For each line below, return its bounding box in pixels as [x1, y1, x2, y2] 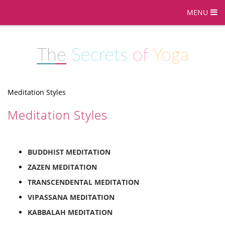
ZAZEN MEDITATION [28, 162, 97, 172]
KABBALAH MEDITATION [28, 207, 113, 217]
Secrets [71, 46, 128, 64]
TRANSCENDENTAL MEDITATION [28, 177, 139, 187]
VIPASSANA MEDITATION [28, 192, 115, 202]
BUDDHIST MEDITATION [28, 147, 110, 157]
